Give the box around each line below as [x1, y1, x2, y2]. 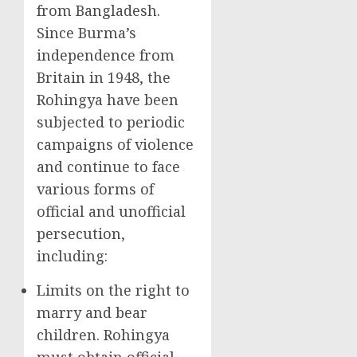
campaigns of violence [37, 135, 194, 154]
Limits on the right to [37, 280, 190, 300]
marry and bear [37, 303, 147, 322]
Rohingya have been [37, 90, 178, 109]
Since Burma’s [37, 23, 136, 42]
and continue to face [37, 157, 180, 176]
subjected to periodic [37, 112, 185, 131]
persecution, [37, 224, 125, 243]
